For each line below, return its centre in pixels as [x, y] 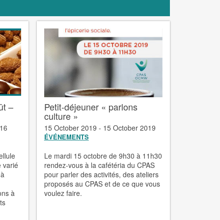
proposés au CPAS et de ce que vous [102, 183]
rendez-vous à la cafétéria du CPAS [99, 165]
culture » [61, 116]
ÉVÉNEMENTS [66, 137]
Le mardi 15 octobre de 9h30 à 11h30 [103, 155]
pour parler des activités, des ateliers [101, 174]
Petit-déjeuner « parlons [91, 106]
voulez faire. [65, 193]
